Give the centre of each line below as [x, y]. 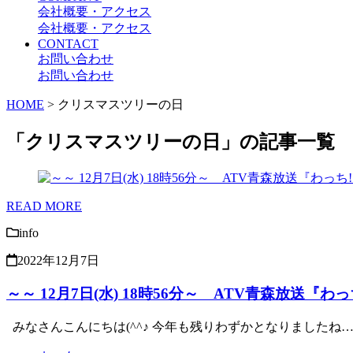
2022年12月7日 [58, 260]
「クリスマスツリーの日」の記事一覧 [171, 141]
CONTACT [68, 43]
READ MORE [44, 206]
